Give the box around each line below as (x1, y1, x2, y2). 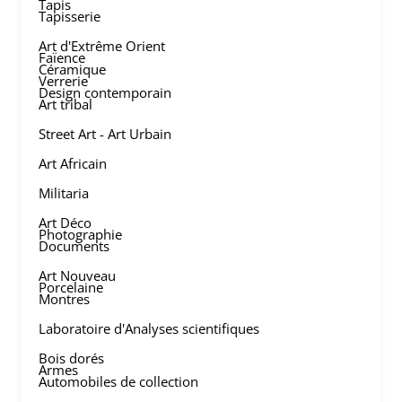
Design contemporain (39, 83, 172, 101)
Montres (39, 290, 91, 308)
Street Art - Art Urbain (39, 125, 172, 143)
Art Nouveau (39, 267, 117, 284)
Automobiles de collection (39, 372, 199, 390)
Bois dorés (39, 349, 105, 367)
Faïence (39, 48, 86, 66)
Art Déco (39, 214, 92, 232)
